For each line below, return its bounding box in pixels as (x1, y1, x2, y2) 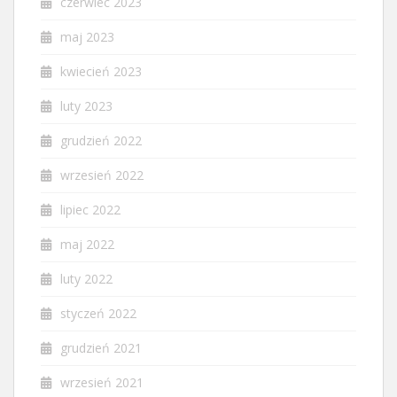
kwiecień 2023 (60, 63, 142, 80)
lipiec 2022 (60, 201, 121, 218)
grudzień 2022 (60, 132, 142, 149)
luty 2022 (60, 270, 113, 287)
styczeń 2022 (60, 305, 136, 322)
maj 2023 (60, 28, 114, 45)
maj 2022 (60, 236, 114, 253)
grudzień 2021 (60, 339, 142, 356)
